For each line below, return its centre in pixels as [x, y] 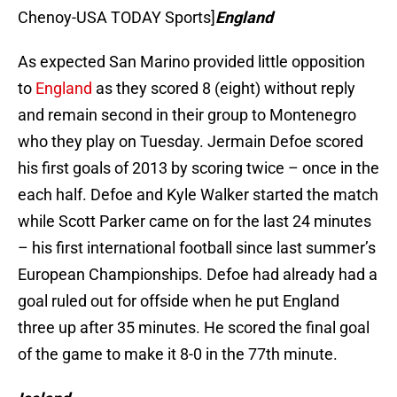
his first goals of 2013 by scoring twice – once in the [198, 168]
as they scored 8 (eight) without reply [224, 89]
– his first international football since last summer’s [197, 248]
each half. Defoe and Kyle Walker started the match [198, 195]
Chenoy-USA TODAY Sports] [117, 18]
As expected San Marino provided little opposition [191, 62]
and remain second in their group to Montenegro [187, 115]
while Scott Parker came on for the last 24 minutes [195, 222]
